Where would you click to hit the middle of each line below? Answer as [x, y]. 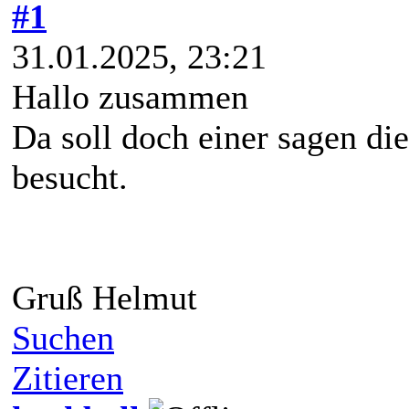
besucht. [70, 177]
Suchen [63, 337]
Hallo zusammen [130, 96]
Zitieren [68, 378]
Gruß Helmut [105, 297]
